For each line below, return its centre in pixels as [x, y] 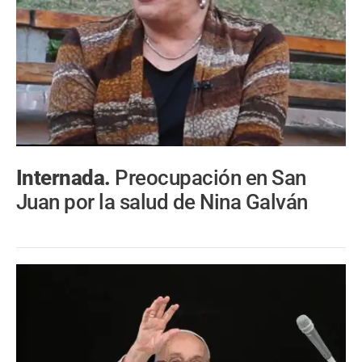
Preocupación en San [210, 177]
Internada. [66, 177]
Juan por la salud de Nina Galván [162, 202]
